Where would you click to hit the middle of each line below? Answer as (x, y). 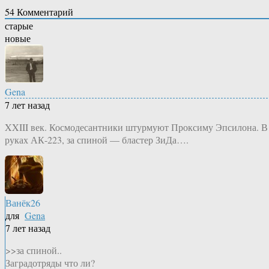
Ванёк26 (23, 203)
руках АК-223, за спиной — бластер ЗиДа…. (97, 140)
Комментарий (44, 12)
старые (19, 26)
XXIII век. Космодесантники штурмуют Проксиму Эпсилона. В (136, 127)
